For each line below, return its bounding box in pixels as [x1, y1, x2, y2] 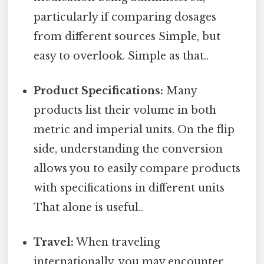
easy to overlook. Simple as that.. [34, 49, 209, 62]
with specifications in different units [34, 181, 225, 194]
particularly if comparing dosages [34, 10, 217, 24]
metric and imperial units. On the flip [34, 123, 235, 136]
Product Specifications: [34, 84, 164, 97]
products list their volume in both [34, 103, 217, 117]
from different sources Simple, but [34, 29, 221, 43]
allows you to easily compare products [34, 161, 241, 175]
